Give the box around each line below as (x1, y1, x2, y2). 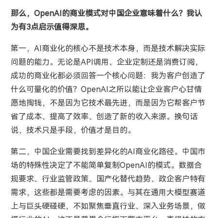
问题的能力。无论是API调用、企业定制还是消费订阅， (10, 57, 202, 67)
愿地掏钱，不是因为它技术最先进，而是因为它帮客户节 (10, 98, 205, 108)
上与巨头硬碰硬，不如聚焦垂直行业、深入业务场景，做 (10, 201, 205, 211)
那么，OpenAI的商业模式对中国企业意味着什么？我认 (10, 8, 202, 18)
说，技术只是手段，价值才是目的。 (10, 125, 135, 135)
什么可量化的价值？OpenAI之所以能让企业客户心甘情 (10, 84, 202, 94)
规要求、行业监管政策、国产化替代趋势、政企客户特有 (10, 174, 205, 183)
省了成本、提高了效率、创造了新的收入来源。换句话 (10, 111, 198, 121)
